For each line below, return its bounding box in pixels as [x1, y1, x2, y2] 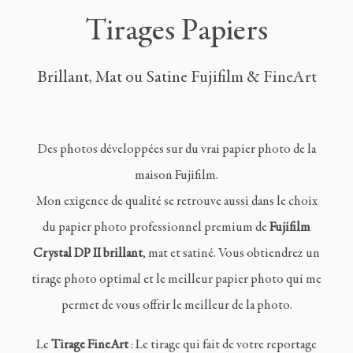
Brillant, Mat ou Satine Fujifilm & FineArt [36, 69, 317, 87]
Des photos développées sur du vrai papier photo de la [37, 143, 316, 158]
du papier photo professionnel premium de [43, 221, 269, 236]
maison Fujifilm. [135, 169, 218, 184]
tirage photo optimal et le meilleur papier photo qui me [32, 273, 321, 288]
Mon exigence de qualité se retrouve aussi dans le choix [35, 195, 318, 210]
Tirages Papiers [85, 16, 268, 48]
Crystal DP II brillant [33, 247, 143, 262]
